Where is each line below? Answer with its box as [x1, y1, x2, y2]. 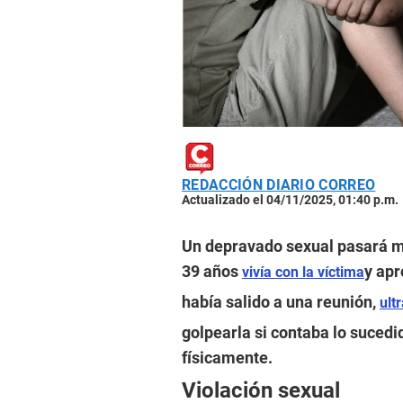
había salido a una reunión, [182, 292, 380, 312]
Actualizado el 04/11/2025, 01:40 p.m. [182, 193, 399, 208]
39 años [182, 262, 242, 282]
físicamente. [182, 348, 273, 368]
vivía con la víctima [242, 264, 364, 282]
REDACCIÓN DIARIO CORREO [182, 176, 376, 194]
